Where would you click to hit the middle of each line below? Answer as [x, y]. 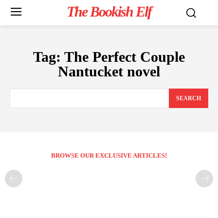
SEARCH [189, 99]
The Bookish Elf [109, 11]
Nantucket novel [109, 71]
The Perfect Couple [125, 57]
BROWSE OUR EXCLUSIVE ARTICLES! [109, 156]
